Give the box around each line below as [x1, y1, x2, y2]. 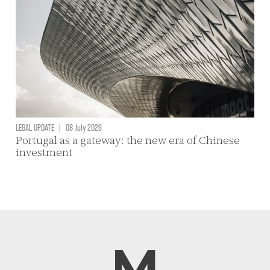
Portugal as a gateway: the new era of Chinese [15, 133, 240, 148]
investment [15, 145, 72, 160]
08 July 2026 [63, 122, 102, 133]
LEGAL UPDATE [15, 122, 54, 133]
